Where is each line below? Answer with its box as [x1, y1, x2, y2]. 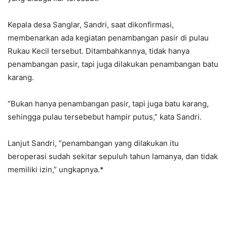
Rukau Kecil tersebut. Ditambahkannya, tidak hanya [8, 46, 190, 56]
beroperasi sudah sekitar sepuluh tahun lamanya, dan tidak [8, 151, 218, 161]
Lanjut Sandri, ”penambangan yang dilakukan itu [8, 138, 179, 148]
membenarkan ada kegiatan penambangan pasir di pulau [8, 32, 209, 43]
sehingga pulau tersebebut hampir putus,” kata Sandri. [8, 111, 202, 122]
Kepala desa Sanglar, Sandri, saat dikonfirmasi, [8, 19, 174, 29]
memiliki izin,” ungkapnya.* [8, 164, 104, 174]
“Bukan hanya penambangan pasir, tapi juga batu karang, [8, 98, 209, 108]
